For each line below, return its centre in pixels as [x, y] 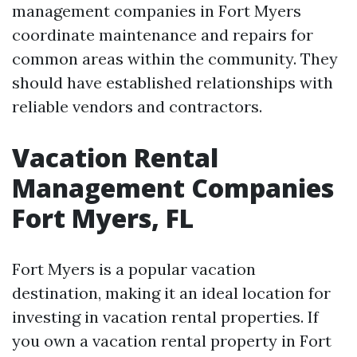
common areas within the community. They [175, 59]
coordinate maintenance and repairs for [163, 35]
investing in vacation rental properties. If [165, 317]
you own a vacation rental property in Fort [172, 341]
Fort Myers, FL [103, 218]
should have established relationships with [173, 82]
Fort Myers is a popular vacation [134, 269]
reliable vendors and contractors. [137, 106]
